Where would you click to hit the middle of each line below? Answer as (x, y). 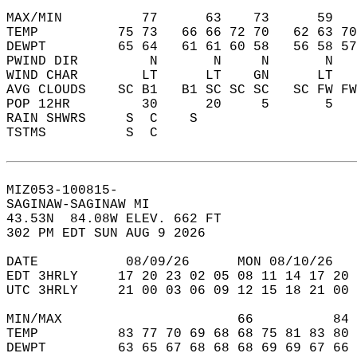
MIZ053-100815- (70, 190)
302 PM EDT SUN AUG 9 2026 (114, 233)
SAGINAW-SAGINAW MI (86, 205)
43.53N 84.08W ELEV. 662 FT (122, 219)
